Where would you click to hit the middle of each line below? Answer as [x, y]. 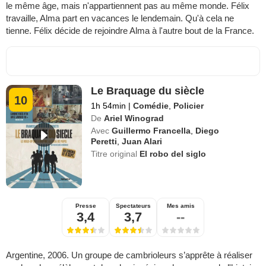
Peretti [104, 142]
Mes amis [180, 206]
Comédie [151, 106]
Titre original [115, 154]
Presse [85, 206]
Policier [189, 106]
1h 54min [110, 106]
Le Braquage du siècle [148, 91]
